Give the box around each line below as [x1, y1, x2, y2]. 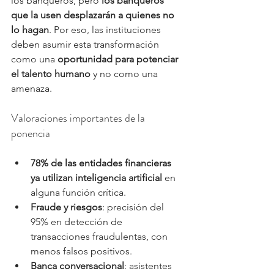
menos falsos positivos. [31, 245, 132, 257]
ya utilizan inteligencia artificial [31, 172, 162, 184]
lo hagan [11, 24, 49, 36]
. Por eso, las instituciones [49, 24, 163, 36]
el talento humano [11, 68, 91, 80]
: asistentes [124, 260, 174, 272]
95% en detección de [31, 216, 125, 228]
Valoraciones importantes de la [11, 110, 147, 127]
